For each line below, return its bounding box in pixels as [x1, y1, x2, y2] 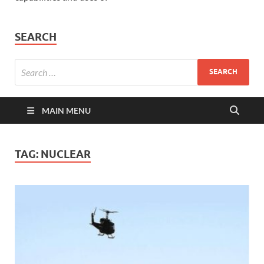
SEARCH [15, 30, 57, 43]
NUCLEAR [41, 147, 91, 160]
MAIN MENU [42, 105, 91, 115]
